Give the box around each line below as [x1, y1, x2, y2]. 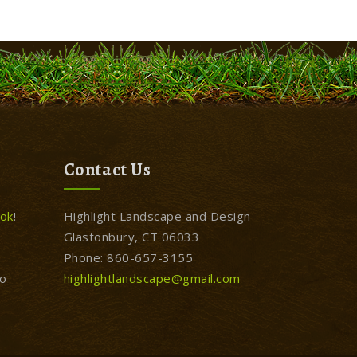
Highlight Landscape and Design [63, 208, 251, 224]
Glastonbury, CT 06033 [63, 229, 200, 245]
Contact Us [63, 158, 151, 182]
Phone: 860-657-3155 [63, 249, 194, 265]
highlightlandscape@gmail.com [63, 270, 241, 286]
